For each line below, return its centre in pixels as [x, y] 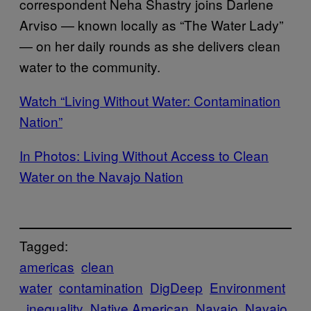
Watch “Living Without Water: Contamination [150, 100]
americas [47, 267]
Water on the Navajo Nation [101, 176]
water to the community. [90, 66]
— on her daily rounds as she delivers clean [150, 45]
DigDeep [176, 287]
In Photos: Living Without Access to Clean [144, 155]
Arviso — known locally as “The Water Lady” [151, 24]
